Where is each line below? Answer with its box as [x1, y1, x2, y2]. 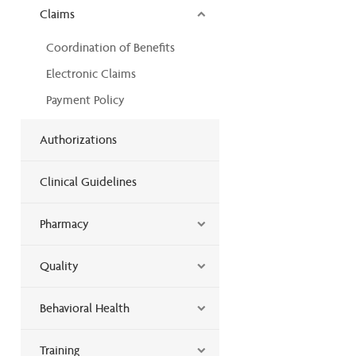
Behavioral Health [40, 300, 130, 315]
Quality [40, 257, 79, 273]
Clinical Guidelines [40, 173, 137, 189]
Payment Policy [46, 91, 125, 107]
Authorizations [40, 131, 117, 147]
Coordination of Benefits [46, 39, 175, 55]
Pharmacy [40, 215, 89, 231]
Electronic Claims [46, 65, 136, 81]
